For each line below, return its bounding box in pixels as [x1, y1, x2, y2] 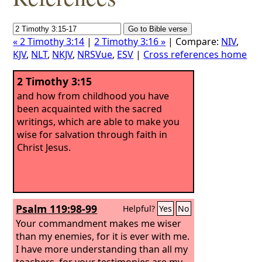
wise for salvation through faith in [17, 127, 168, 141]
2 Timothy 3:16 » [94, 35, 166, 48]
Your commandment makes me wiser [16, 216, 182, 230]
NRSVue [77, 48, 113, 61]
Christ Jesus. [17, 140, 71, 154]
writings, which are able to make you [17, 115, 180, 128]
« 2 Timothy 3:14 [13, 35, 85, 48]
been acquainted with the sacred [17, 102, 163, 115]
